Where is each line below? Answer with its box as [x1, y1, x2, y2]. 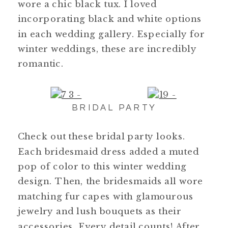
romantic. [18, 58, 64, 69]
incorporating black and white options [18, 13, 202, 24]
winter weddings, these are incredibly [18, 43, 197, 54]
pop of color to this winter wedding [18, 160, 187, 172]
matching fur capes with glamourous [18, 190, 193, 202]
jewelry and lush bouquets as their [18, 206, 182, 217]
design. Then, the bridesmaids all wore [18, 176, 203, 187]
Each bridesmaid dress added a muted [18, 146, 199, 157]
